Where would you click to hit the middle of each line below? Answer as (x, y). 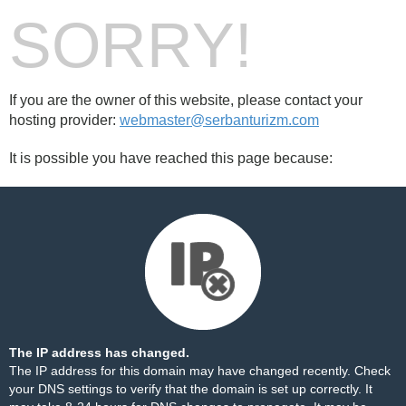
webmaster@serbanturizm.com (219, 120)
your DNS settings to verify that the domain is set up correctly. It (191, 389)
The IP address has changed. (99, 353)
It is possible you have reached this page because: (171, 158)
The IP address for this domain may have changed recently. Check (200, 371)
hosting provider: (64, 120)
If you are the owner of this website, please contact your (186, 100)
